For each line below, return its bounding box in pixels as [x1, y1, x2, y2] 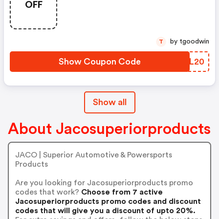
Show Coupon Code [59, 57, 141, 66]
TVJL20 [173, 57, 204, 66]
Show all [92, 98, 127, 107]
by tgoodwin [179, 38, 209, 45]
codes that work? [15, 188, 79, 196]
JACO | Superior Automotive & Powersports [15, 151, 172, 159]
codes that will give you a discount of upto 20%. [15, 206, 196, 215]
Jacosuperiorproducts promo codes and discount [15, 197, 201, 205]
